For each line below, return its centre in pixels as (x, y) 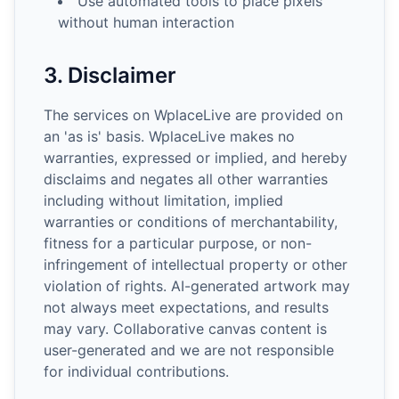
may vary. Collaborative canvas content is (185, 329)
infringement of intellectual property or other (195, 265)
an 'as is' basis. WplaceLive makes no (169, 136)
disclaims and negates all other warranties (186, 179)
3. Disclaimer (110, 75)
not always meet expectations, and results (186, 307)
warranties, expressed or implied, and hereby (195, 158)
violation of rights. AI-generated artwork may (197, 286)
